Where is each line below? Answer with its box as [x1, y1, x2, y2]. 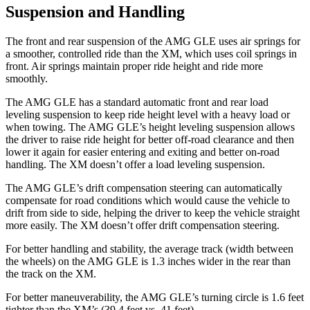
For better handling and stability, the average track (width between [6, 242, 293, 255]
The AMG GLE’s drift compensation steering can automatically [6, 181, 282, 194]
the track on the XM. [6, 267, 96, 280]
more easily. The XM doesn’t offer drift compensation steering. [6, 219, 280, 231]
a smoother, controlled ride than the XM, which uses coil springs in [6, 47, 297, 60]
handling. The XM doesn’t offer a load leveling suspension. [6, 158, 265, 170]
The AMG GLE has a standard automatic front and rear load [6, 95, 268, 108]
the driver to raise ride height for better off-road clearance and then [6, 133, 294, 145]
